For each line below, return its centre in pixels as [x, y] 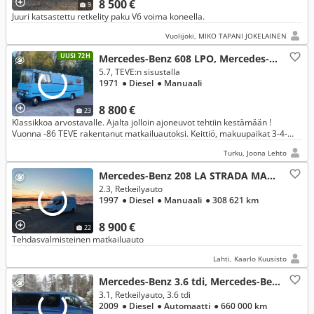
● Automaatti [184, 306]
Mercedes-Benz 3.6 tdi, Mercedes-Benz [276, 281]
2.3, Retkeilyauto [131, 189]
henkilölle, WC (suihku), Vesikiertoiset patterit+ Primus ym [124, 145]
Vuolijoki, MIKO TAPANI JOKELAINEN [226, 36]
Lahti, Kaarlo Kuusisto [250, 259]
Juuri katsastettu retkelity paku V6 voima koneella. [108, 16]
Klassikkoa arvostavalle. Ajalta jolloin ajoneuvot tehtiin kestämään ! [142, 122]
